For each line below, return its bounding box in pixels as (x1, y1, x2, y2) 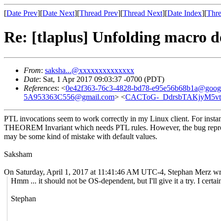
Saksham (4, 149, 32, 158)
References (24, 83, 57, 92)
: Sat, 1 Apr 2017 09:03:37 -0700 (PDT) (39, 74, 164, 83)
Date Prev (6, 9, 37, 17)
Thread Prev (79, 9, 118, 17)
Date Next (42, 9, 74, 17)
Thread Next (123, 9, 162, 17)
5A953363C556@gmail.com (24, 92, 114, 101)
